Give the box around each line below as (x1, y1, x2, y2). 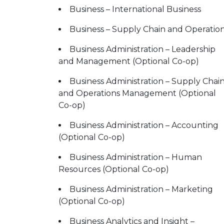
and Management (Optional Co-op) (58, 56, 199, 66)
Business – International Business (69, 4, 201, 14)
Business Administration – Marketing (69, 184, 213, 194)
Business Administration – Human (69, 152, 202, 162)
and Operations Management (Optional (58, 88, 216, 98)
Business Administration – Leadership (69, 44, 215, 54)
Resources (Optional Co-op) (58, 164, 169, 174)
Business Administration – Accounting (69, 120, 218, 130)
